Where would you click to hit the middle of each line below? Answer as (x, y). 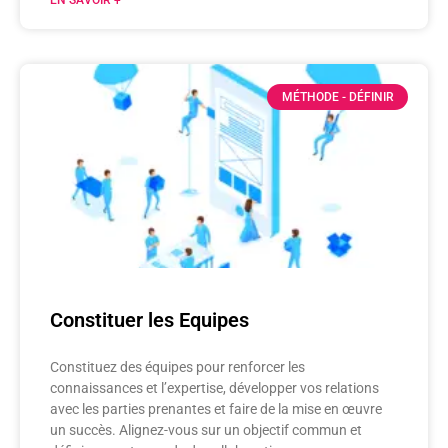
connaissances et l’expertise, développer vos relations (214, 387)
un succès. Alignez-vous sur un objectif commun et (206, 429)
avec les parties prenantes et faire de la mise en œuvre (216, 408)
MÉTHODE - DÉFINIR (337, 96)
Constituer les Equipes (149, 319)
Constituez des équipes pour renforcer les (177, 366)
